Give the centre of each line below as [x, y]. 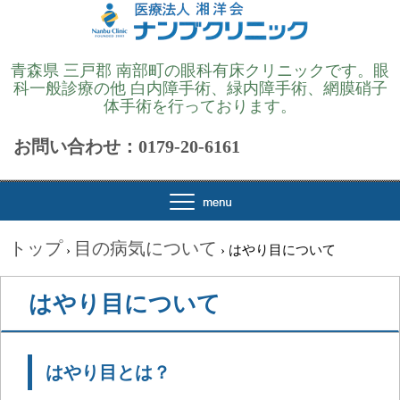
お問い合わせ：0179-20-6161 [127, 146]
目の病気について [146, 248]
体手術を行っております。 [200, 106]
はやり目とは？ [108, 372]
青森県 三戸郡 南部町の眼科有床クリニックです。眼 [200, 71]
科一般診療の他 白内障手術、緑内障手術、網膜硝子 [200, 88]
